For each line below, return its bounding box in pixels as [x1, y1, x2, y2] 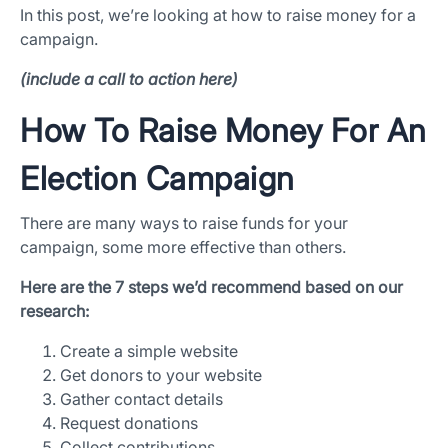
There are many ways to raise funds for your [20, 213, 348, 234]
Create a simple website [60, 341, 238, 362]
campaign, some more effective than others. [20, 237, 346, 258]
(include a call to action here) [20, 69, 238, 90]
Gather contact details [60, 389, 223, 410]
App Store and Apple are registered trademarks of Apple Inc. [30, 249, 319, 262]
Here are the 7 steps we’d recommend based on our [20, 277, 403, 298]
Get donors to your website [60, 365, 262, 386]
